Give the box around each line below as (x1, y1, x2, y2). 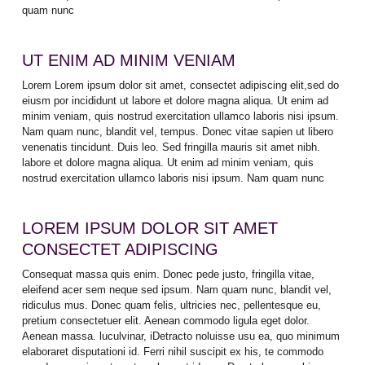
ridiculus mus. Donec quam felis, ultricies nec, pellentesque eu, (21, 299, 321, 312)
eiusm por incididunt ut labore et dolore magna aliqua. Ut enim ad (21, 94, 328, 107)
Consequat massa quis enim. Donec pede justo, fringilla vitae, (21, 268, 314, 281)
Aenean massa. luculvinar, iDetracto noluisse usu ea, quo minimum (21, 330, 340, 343)
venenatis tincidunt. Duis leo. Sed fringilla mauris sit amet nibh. (21, 140, 320, 153)
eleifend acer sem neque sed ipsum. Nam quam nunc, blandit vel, (21, 284, 332, 297)
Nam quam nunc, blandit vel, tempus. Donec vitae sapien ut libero (21, 125, 333, 138)
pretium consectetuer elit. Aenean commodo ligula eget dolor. (21, 314, 310, 328)
